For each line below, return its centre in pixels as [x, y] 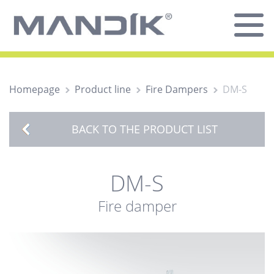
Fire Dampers [177, 89]
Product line [103, 89]
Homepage [35, 89]
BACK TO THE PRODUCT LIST [145, 129]
